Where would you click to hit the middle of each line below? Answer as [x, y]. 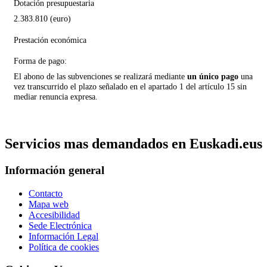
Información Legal [63, 236]
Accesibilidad [54, 215]
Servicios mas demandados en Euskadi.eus [133, 143]
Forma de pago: [40, 61]
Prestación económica [50, 40]
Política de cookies [64, 247]
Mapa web [49, 204]
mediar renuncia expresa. [56, 97]
